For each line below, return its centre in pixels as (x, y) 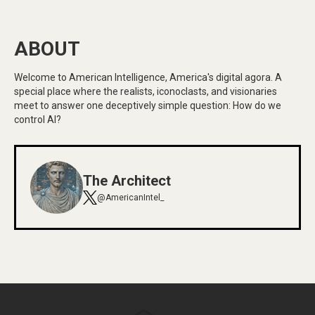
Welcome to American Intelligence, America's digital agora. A (148, 78)
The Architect (127, 180)
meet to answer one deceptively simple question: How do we (148, 106)
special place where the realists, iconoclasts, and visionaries (146, 92)
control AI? (38, 120)
